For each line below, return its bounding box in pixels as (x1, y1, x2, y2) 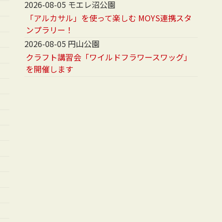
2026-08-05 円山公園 (24, 37, 100, 50)
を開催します (26, 63, 74, 75)
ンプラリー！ (26, 23, 82, 36)
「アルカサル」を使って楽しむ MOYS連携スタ (26, 11, 192, 24)
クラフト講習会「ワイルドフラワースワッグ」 (26, 51, 192, 63)
